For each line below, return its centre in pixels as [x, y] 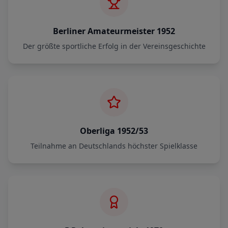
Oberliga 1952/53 [114, 131]
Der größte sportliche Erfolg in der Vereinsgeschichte [114, 46]
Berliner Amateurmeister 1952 [114, 31]
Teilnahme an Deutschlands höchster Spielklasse [114, 146]
